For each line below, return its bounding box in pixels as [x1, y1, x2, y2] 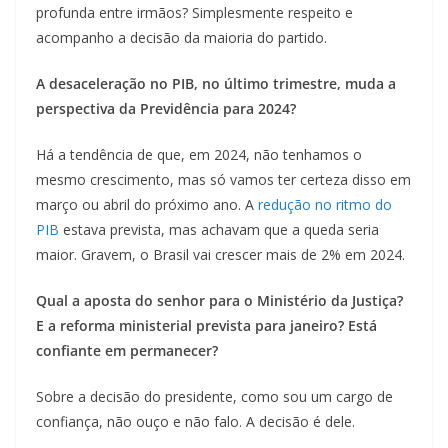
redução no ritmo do [258, 195, 392, 215]
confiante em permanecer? [36, 341, 218, 361]
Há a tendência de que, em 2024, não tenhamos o [36, 145, 362, 165]
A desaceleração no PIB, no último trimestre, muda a [36, 74, 396, 94]
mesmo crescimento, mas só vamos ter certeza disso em [36, 170, 411, 190]
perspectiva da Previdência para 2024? [36, 99, 296, 119]
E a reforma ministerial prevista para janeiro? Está [36, 316, 377, 336]
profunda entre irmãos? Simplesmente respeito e [36, 3, 353, 23]
